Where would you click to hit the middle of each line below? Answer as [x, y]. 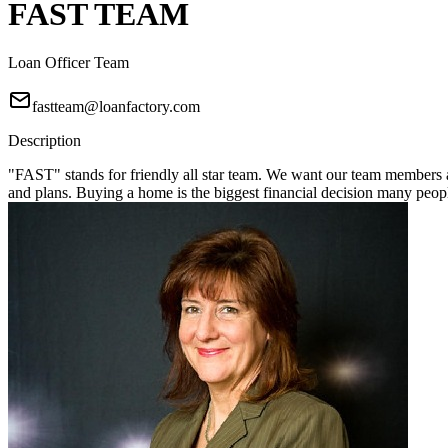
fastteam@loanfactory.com [116, 107]
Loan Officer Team [68, 63]
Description [44, 141]
